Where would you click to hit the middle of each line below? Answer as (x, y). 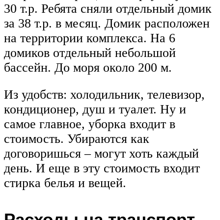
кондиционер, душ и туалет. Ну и (95, 110)
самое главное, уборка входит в (90, 124)
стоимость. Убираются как (77, 139)
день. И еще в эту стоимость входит (102, 168)
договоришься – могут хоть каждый (101, 154)
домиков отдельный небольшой (90, 53)
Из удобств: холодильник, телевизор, (104, 95)
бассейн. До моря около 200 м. (88, 67)
